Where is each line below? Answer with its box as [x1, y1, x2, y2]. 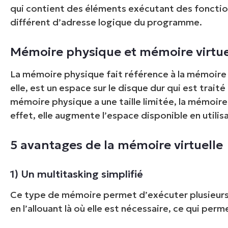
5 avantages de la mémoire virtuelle [10, 137, 223, 153]
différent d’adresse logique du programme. [10, 16, 203, 28]
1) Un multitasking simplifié [10, 167, 144, 181]
